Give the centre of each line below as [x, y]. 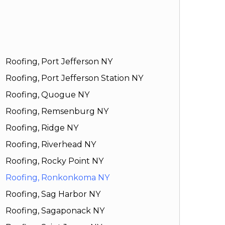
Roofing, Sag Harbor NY [53, 194]
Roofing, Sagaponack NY [55, 211]
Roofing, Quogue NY [47, 95]
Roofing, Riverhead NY [50, 145]
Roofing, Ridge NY [42, 128]
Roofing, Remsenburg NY [57, 111]
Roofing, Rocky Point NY [54, 161]
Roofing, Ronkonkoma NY [57, 178]
